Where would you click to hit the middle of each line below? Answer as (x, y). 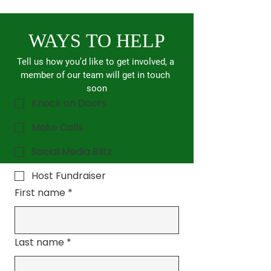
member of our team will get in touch (96, 75)
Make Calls (57, 127)
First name (40, 193)
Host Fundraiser (69, 176)
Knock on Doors (69, 103)
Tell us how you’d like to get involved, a (95, 62)
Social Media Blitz (72, 152)
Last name (39, 242)
